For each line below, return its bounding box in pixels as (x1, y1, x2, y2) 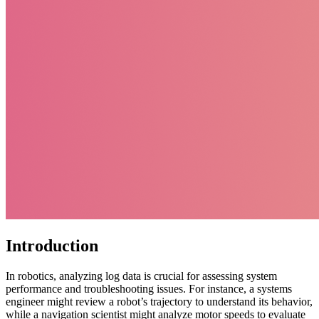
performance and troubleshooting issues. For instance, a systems (6, 282, 292, 295)
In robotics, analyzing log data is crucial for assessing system (6, 269, 277, 282)
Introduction (6, 236, 98, 255)
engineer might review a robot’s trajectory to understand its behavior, (6, 295, 313, 308)
